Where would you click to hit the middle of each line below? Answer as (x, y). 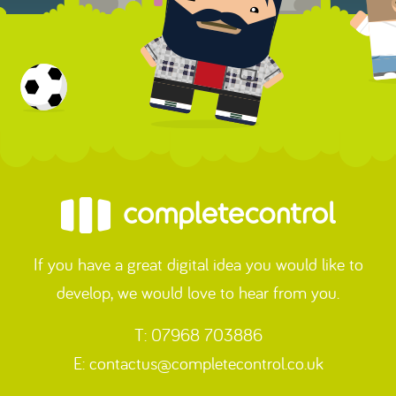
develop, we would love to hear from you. (198, 292)
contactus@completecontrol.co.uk (206, 363)
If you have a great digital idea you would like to (198, 264)
